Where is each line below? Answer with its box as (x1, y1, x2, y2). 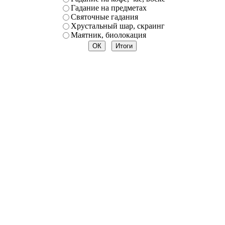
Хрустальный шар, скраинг (70, 21, 165, 30)
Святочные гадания (70, 12, 138, 21)
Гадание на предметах (70, 3, 147, 12)
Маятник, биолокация (70, 30, 146, 39)
